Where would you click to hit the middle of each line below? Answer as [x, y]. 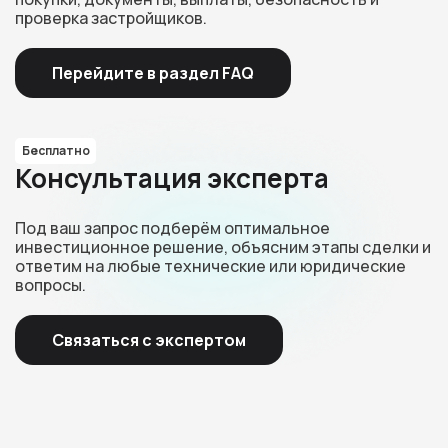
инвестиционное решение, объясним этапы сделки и [223, 246]
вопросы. [50, 284]
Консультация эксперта [172, 177]
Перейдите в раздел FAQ [153, 72]
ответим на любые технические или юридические [210, 265]
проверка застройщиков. [111, 17]
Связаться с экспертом [149, 339]
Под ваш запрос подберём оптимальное [172, 227]
